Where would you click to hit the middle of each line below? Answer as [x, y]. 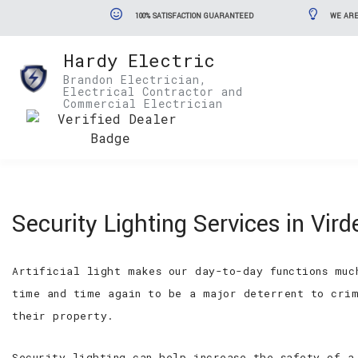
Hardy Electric [139, 60]
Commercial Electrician [143, 103]
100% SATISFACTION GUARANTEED [193, 16]
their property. [63, 316]
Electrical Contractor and [153, 91]
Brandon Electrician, [135, 80]
